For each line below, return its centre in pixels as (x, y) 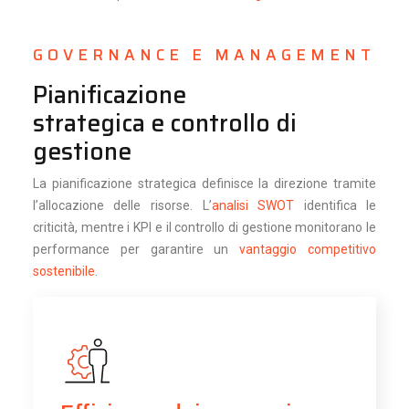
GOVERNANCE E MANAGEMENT (204, 54)
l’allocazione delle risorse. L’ (122, 205)
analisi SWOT (253, 205)
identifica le (336, 205)
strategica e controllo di (164, 122)
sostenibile (63, 271)
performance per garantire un (136, 249)
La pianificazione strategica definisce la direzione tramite (204, 183)
